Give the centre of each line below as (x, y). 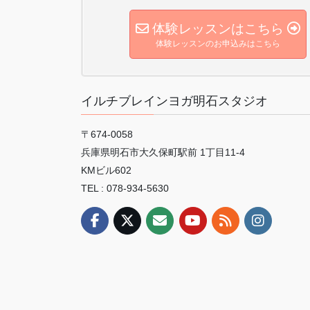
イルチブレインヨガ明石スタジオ (174, 101)
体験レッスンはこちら (218, 29)
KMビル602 (106, 170)
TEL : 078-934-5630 (125, 188)
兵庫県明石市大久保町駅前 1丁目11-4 (163, 152)
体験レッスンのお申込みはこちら (218, 44)
